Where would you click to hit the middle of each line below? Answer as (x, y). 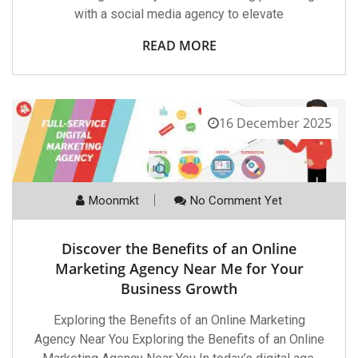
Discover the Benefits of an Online (179, 249)
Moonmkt (114, 201)
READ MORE (179, 46)
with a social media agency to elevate (179, 14)
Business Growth (179, 289)
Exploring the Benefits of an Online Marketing (179, 320)
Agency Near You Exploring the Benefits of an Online (179, 340)
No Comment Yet (236, 201)
